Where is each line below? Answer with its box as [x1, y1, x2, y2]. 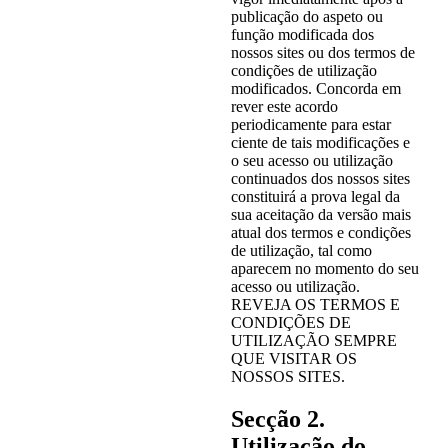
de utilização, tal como [230, 242, 372, 260]
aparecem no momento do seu [230, 260, 419, 278]
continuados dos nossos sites [230, 170, 410, 188]
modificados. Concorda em [230, 80, 401, 98]
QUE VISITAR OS [230, 350, 357, 368]
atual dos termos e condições [230, 224, 411, 242]
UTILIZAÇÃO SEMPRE [230, 332, 397, 350]
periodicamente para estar [230, 116, 391, 134]
